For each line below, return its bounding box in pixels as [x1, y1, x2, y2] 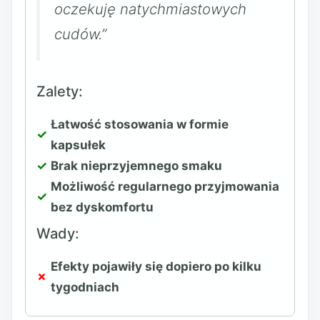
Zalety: [36, 82, 83, 100]
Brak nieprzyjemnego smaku [51, 158, 222, 173]
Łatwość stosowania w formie [51, 116, 229, 131]
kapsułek [51, 137, 106, 152]
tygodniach [51, 279, 119, 294]
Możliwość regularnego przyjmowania [51, 179, 279, 194]
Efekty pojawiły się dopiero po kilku [51, 259, 261, 274]
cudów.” [54, 25, 106, 43]
